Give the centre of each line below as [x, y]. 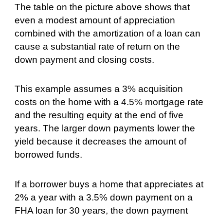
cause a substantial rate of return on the [97, 47]
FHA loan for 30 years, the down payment [101, 210]
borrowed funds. [48, 155]
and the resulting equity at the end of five [99, 115]
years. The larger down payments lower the [105, 128]
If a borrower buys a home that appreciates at [109, 184]
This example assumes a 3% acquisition [99, 89]
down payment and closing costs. [84, 60]
